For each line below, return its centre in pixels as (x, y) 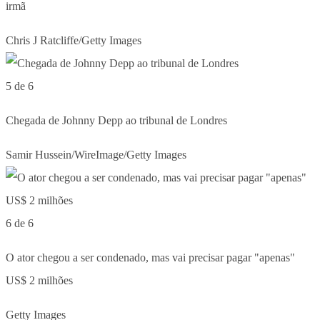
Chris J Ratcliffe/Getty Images (74, 40)
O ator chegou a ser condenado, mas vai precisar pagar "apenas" (150, 257)
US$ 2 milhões (39, 280)
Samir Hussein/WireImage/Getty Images (96, 154)
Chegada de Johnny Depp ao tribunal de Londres (116, 120)
